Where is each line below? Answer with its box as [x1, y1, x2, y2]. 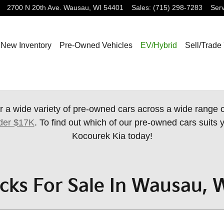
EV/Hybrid [140, 41, 177, 49]
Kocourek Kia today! [71, 131, 152, 141]
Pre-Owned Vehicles [59, 41, 132, 49]
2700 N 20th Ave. [7, 4, 61, 11]
